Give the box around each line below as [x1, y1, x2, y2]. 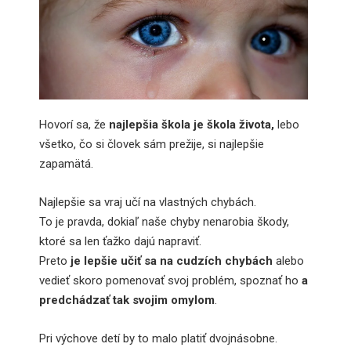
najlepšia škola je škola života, [109, 117, 274, 132]
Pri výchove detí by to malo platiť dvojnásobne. [39, 331, 277, 346]
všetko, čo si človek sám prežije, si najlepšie [39, 136, 264, 151]
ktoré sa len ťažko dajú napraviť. [39, 233, 201, 248]
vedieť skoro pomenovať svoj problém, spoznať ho [39, 273, 299, 288]
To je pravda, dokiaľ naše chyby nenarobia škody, [39, 214, 289, 229]
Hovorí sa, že [39, 117, 109, 132]
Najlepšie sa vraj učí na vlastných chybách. [39, 194, 256, 209]
